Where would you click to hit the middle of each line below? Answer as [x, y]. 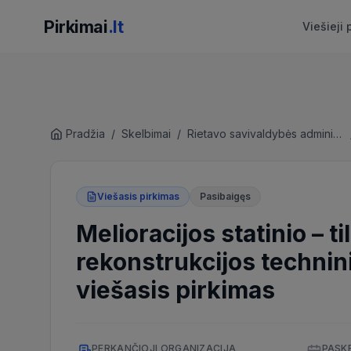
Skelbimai [146, 134]
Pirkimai [76, 27]
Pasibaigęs [225, 196]
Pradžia [85, 134]
